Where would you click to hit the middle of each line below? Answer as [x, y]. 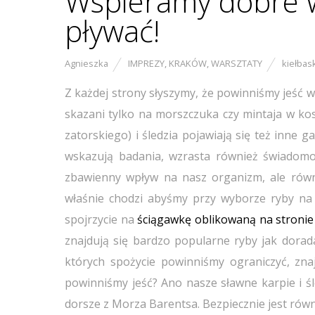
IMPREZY [146, 63]
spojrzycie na [99, 219]
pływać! [112, 31]
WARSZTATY [237, 63]
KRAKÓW [188, 63]
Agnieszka [86, 63]
